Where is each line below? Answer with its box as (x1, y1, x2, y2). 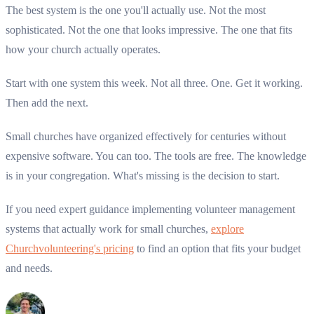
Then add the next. (6, 97, 88, 109)
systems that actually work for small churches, (6, 223, 211, 235)
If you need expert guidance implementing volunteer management (6, 203, 295, 216)
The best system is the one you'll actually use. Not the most (6, 4, 266, 17)
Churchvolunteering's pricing (6, 243, 134, 255)
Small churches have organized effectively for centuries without (6, 130, 286, 143)
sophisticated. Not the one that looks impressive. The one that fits (6, 24, 292, 36)
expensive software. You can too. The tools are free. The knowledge (6, 150, 306, 163)
